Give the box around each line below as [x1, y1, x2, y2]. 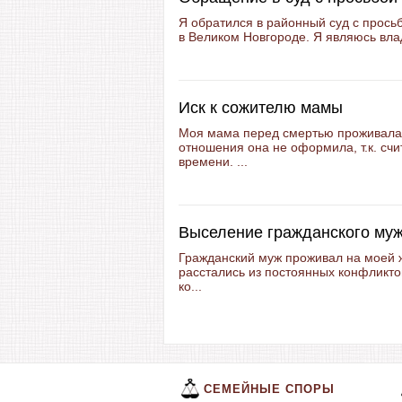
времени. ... [179, 154, 248, 169]
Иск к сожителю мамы [179, 99, 343, 117]
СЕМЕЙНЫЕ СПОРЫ [204, 382, 335, 396]
